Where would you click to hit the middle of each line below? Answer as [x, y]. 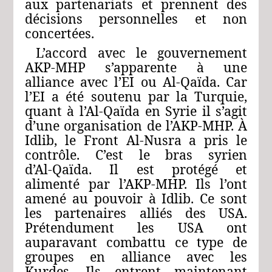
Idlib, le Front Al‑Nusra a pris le [136, 140]
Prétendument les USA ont [136, 228]
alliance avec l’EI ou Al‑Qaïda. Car [136, 82]
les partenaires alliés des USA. [136, 213]
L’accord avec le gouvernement [142, 53]
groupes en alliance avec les [136, 257]
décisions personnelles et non [136, 19]
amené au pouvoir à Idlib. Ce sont [136, 199]
